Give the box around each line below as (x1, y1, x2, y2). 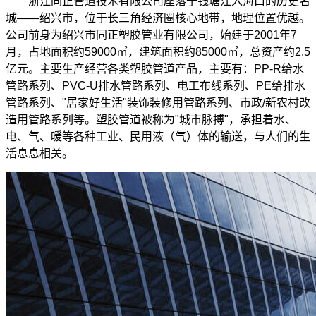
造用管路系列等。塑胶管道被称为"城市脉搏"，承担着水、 (6, 113, 296, 126)
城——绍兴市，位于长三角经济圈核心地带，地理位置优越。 (6, 11, 310, 24)
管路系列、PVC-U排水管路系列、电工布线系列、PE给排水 (6, 79, 305, 92)
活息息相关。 (6, 147, 73, 159)
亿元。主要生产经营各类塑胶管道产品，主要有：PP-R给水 (6, 62, 304, 75)
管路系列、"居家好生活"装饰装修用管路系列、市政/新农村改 (6, 96, 310, 109)
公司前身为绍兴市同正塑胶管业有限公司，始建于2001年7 (6, 28, 297, 41)
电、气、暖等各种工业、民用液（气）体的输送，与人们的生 (6, 130, 310, 142)
